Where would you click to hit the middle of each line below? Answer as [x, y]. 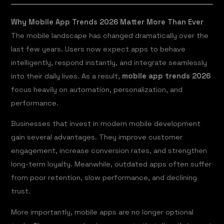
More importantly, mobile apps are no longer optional [102, 212]
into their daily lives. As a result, [67, 76]
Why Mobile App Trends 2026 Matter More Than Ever [107, 22]
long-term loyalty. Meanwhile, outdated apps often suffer [111, 164]
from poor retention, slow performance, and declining [104, 178]
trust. [21, 191]
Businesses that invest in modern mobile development [106, 124]
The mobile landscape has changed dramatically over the [110, 35]
